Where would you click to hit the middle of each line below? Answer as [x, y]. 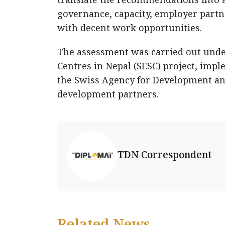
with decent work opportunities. [130, 28]
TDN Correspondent [165, 154]
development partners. [108, 94]
